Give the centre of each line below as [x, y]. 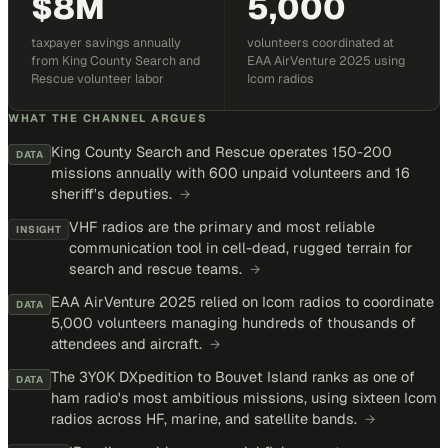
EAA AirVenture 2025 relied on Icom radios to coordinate [243, 301]
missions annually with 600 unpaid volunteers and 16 [231, 172]
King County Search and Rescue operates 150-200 [222, 151]
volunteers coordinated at [320, 42]
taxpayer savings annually [106, 42]
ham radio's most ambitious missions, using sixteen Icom [244, 397]
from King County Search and [115, 60]
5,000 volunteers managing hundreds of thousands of [234, 322]
